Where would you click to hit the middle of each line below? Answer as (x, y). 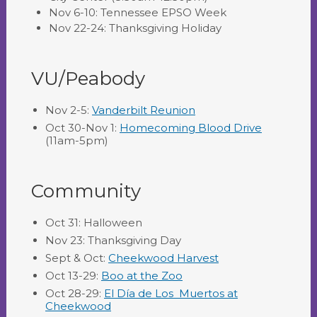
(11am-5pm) (77, 140)
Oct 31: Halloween (94, 223)
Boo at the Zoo (142, 276)
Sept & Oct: (77, 258)
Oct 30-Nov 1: (82, 128)
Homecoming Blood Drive (191, 128)
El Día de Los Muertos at (171, 293)
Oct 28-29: (75, 293)
